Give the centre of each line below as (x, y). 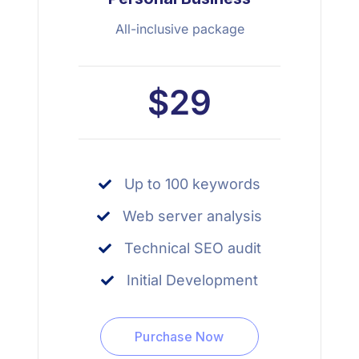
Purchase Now (179, 337)
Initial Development (192, 280)
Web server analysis (192, 216)
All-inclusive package (179, 29)
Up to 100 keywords (192, 184)
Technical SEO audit (192, 248)
